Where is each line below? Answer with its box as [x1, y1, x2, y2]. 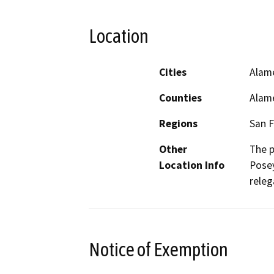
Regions [159, 116, 198, 130]
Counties [159, 91, 202, 105]
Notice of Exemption [89, 238, 228, 261]
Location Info [159, 158, 224, 172]
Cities [159, 65, 187, 79]
